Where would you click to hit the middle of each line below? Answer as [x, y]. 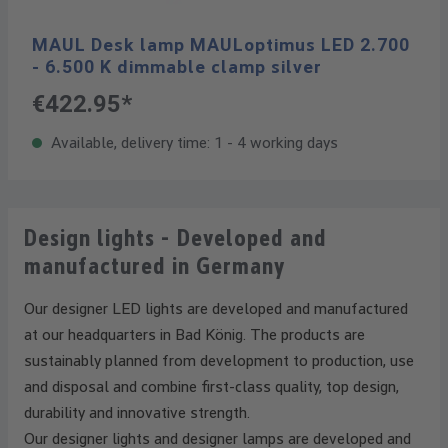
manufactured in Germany [154, 266]
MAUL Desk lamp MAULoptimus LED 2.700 [221, 44]
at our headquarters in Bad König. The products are [194, 334]
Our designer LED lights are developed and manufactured [216, 308]
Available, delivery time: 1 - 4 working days [192, 142]
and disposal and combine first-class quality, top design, [211, 386]
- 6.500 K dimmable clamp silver [177, 66]
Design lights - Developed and [175, 238]
